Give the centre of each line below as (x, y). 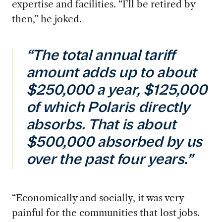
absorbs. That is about (101, 125)
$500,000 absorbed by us (114, 143)
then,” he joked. (48, 19)
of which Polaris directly (108, 108)
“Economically (44, 197)
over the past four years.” (110, 160)
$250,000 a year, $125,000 (116, 91)
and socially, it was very (130, 197)
